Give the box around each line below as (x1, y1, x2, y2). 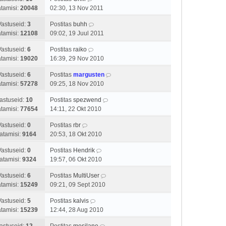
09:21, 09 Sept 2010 (50, 181, 105, 188)
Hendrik (73, 147, 95, 154)
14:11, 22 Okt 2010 (50, 105, 101, 112)
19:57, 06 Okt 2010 (50, 156, 102, 163)
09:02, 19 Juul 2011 (50, 30, 104, 37)
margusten (73, 71, 104, 78)
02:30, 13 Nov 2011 (50, 5, 103, 12)
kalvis (73, 197, 89, 204)
